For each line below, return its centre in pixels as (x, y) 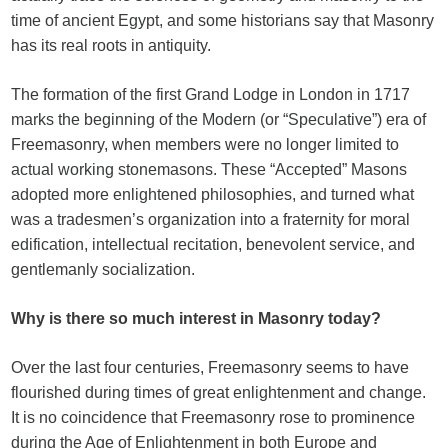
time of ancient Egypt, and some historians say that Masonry (223, 20)
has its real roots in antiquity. (111, 45)
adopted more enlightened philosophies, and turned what (213, 194)
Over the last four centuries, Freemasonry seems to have (210, 367)
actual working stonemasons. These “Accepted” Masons (209, 169)
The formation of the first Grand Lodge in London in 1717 (211, 94)
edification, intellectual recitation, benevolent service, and (213, 244)
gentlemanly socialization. (103, 269)
